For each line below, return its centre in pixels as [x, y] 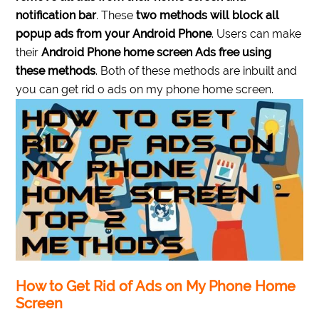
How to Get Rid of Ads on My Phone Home [156, 286]
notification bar [56, 15]
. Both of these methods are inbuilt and [197, 71]
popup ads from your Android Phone [114, 34]
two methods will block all [208, 15]
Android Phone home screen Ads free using [157, 52]
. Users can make [257, 34]
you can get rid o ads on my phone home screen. [145, 89]
